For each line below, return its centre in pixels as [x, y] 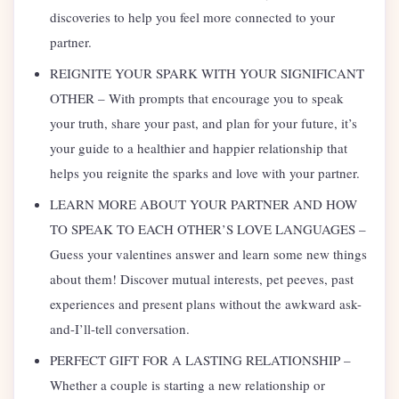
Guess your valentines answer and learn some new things [208, 254]
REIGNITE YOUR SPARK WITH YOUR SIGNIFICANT [207, 73]
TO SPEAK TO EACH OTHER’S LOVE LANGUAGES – [208, 229]
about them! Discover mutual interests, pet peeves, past [202, 279]
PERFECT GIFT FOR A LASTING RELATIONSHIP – [200, 360]
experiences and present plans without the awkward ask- [206, 304]
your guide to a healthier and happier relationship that [199, 148]
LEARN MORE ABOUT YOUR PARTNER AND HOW [204, 204]
